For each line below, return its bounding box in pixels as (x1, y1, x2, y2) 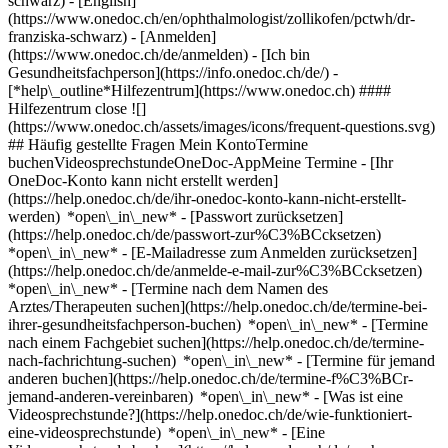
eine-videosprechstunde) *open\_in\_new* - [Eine (8, 424, 325, 441)
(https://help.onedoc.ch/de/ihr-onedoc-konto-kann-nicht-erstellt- (8, 190, 406, 207)
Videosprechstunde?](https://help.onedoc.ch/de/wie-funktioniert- (8, 406, 412, 423)
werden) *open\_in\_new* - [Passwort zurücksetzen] (8, 208, 343, 225)
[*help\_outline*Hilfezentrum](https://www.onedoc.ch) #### (8, 82, 391, 99)
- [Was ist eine (314, 388, 403, 405)
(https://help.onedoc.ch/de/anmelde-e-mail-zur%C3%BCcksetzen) (8, 262, 429, 279)
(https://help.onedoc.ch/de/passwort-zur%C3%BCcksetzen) (8, 226, 388, 243)
